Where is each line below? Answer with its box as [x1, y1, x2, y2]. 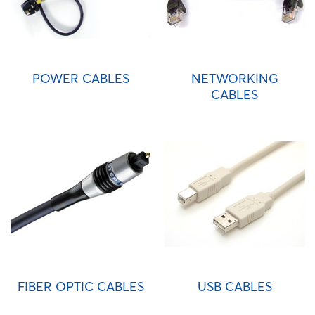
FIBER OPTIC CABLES [17, 278, 144, 295]
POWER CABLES [32, 70, 129, 86]
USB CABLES [197, 278, 272, 295]
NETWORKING [191, 70, 278, 86]
